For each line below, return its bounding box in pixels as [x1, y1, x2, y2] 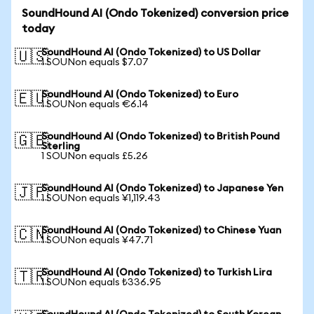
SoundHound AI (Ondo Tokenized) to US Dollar [41, 48, 261, 57]
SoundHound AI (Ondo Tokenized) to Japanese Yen [41, 184, 283, 193]
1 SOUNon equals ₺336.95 [41, 278, 161, 287]
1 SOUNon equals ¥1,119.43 [41, 193, 161, 203]
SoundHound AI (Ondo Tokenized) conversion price [22, 8, 289, 19]
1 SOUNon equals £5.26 [41, 151, 148, 161]
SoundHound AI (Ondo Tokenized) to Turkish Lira [41, 268, 272, 278]
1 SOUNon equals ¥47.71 [41, 235, 153, 245]
